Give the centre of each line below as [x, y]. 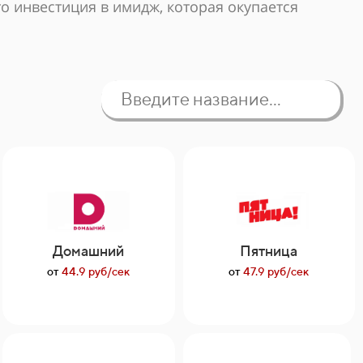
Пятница [269, 251]
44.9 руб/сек [95, 271]
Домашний [89, 251]
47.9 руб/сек [275, 271]
